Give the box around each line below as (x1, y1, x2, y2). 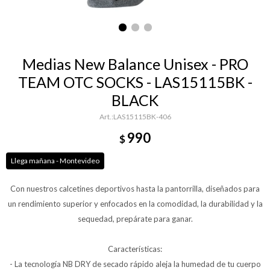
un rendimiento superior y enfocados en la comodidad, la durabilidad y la (7, 199, 263, 209)
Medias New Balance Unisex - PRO (22, 55, 248, 73)
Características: (108, 244, 162, 254)
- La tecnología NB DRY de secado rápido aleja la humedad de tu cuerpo (9, 259, 261, 269)
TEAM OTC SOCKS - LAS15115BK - (17, 73, 253, 91)
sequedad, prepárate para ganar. (77, 214, 193, 224)
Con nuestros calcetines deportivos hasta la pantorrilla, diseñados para (10, 184, 260, 193)
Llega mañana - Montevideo (11, 156, 99, 165)
